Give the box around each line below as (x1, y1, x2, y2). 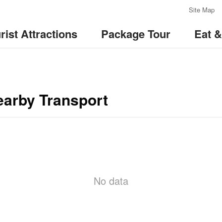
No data (94, 173, 128, 188)
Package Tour (101, 26, 170, 42)
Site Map (189, 4, 215, 14)
